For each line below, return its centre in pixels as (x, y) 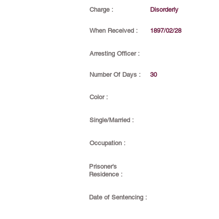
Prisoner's (103, 166)
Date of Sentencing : (118, 197)
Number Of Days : (115, 75)
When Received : (114, 31)
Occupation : (108, 143)
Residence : (106, 174)
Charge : (101, 10)
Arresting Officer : (115, 54)
